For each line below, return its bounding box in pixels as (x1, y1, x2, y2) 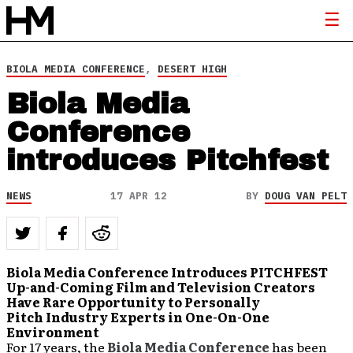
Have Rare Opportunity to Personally (6, 292, 260, 311)
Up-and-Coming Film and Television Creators (6, 277, 315, 296)
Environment (6, 322, 99, 341)
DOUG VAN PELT (265, 189, 347, 203)
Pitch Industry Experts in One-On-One (6, 307, 269, 326)
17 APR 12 (110, 189, 167, 203)
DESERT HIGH (158, 62, 227, 76)
